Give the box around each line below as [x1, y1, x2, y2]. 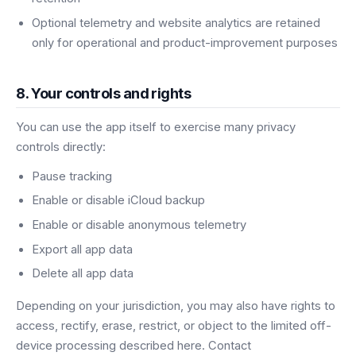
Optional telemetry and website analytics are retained [32, 15, 320, 30]
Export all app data [32, 242, 133, 257]
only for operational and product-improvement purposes [32, 35, 338, 50]
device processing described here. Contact [16, 339, 251, 354]
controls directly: [16, 139, 106, 154]
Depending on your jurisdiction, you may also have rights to [16, 299, 335, 314]
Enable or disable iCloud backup [32, 193, 205, 208]
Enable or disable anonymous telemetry [32, 217, 246, 232]
